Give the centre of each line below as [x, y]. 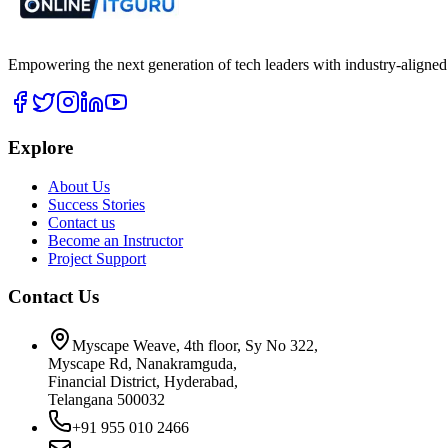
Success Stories [96, 204]
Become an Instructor [115, 240]
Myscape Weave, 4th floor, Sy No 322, [195, 346]
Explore [40, 147]
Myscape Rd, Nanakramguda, [142, 364]
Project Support [97, 258]
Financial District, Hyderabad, [143, 382]
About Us [79, 186]
